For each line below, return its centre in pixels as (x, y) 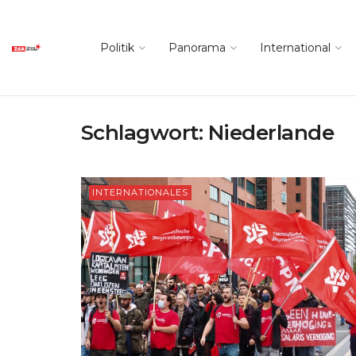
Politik (117, 48)
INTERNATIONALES (140, 192)
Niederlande (271, 133)
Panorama (197, 48)
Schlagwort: (145, 133)
